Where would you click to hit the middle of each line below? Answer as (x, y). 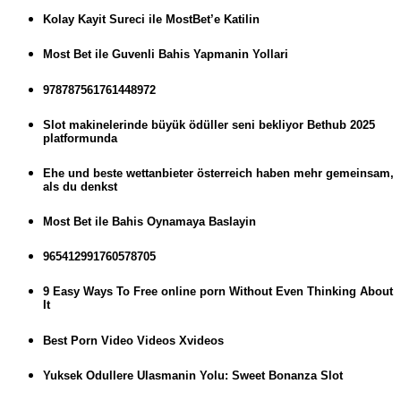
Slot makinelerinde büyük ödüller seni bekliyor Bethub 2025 (209, 124)
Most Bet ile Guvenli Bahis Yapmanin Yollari (166, 55)
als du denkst (80, 186)
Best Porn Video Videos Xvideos (133, 340)
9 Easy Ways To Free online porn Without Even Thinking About (218, 292)
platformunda (80, 138)
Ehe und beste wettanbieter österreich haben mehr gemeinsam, (218, 173)
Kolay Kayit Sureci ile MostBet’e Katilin (151, 20)
